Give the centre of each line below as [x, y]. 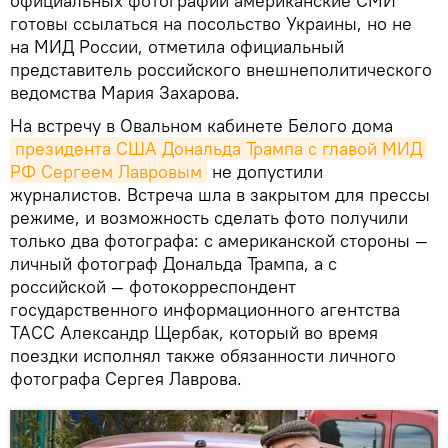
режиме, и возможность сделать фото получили [209, 217]
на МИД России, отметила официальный [177, 46]
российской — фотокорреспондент [153, 286]
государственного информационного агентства [205, 309]
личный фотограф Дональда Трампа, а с [173, 263]
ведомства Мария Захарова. [125, 92]
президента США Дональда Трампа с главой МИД [218, 148]
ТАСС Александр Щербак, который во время [194, 332]
